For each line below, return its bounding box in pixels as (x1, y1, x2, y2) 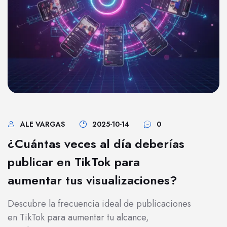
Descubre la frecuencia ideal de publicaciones (8, 197, 191, 210)
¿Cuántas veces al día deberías (8, 135, 184, 153)
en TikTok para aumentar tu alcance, (8, 211, 149, 224)
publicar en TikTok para (8, 153, 140, 171)
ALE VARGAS (20, 119, 65, 129)
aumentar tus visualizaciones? (8, 171, 177, 189)
